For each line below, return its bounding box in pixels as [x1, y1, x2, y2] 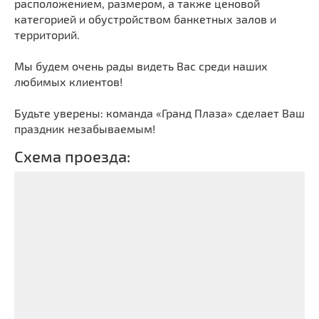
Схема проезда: [14, 147, 130, 166]
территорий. [14, 28, 80, 42]
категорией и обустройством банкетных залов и [14, 12, 276, 26]
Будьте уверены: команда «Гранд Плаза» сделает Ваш [14, 106, 305, 120]
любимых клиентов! [14, 75, 122, 89]
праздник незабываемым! [14, 122, 155, 136]
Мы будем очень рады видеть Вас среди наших [14, 59, 268, 73]
